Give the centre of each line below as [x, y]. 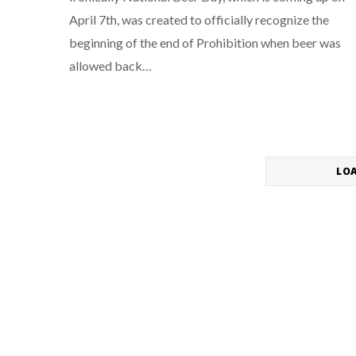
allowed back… [110, 66]
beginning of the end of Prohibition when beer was [205, 43]
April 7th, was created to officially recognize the [199, 19]
